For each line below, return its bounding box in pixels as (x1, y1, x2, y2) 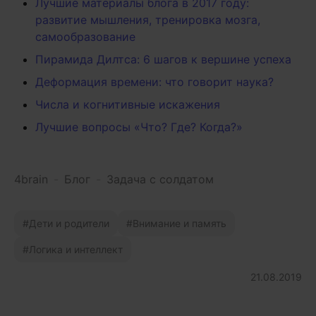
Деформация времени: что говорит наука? (35, 75, 274, 89)
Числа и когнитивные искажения (35, 97, 220, 111)
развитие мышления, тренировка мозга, (35, 13, 260, 27)
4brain (14, 172, 48, 186)
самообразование (35, 30, 135, 44)
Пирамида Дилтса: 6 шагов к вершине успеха (35, 52, 291, 66)
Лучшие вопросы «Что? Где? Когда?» (35, 120, 243, 134)
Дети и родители (29, 217, 109, 229)
